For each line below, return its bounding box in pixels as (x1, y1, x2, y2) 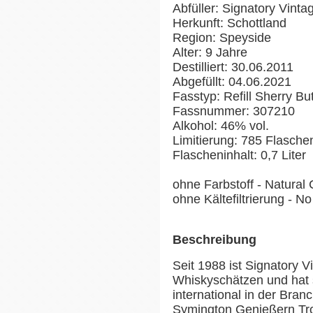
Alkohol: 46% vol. (173, 118, 269, 133)
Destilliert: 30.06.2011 (173, 59, 293, 74)
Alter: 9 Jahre (173, 45, 247, 59)
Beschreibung (173, 232, 256, 247)
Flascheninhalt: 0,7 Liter (173, 147, 306, 162)
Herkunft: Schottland (173, 15, 286, 30)
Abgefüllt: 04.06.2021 (173, 74, 291, 89)
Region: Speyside (173, 30, 271, 45)
